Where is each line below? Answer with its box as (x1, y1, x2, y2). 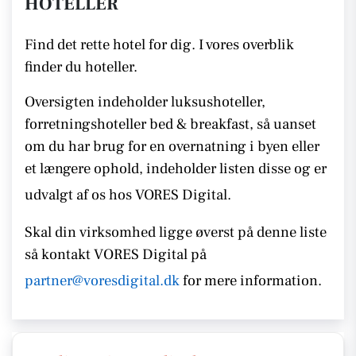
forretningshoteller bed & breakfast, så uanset (25, 114, 316, 133)
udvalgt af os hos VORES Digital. (25, 185, 231, 204)
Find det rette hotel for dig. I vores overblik (25, 35, 294, 54)
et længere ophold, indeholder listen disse (25, 159, 291, 178)
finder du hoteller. (25, 57, 137, 76)
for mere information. (183, 271, 322, 290)
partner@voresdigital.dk (25, 271, 180, 290)
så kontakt (25, 245, 94, 264)
